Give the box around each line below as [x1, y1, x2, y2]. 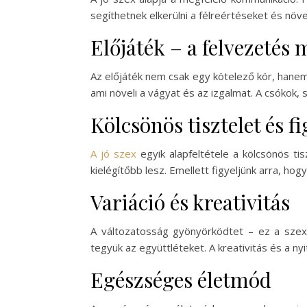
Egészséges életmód [90, 266, 271, 293]
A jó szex [90, 147, 140, 160]
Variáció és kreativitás [90, 188, 290, 216]
